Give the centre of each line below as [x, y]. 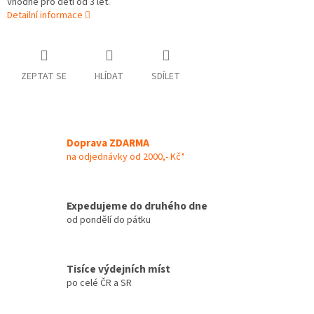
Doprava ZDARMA [108, 143]
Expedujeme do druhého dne [137, 206]
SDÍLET [166, 77]
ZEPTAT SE [44, 77]
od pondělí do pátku [109, 220]
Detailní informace [45, 16]
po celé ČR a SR [99, 283]
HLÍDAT [109, 77]
